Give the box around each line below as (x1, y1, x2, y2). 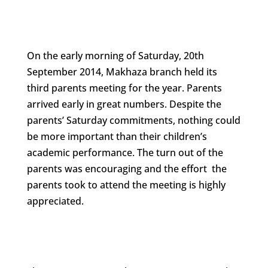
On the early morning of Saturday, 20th (26, 48, 204, 62)
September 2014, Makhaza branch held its (26, 65, 217, 78)
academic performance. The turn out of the (26, 145, 223, 159)
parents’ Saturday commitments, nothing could (26, 113, 240, 127)
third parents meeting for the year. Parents (26, 81, 222, 95)
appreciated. (26, 194, 84, 208)
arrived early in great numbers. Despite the (26, 97, 221, 111)
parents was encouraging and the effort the (26, 162, 227, 175)
